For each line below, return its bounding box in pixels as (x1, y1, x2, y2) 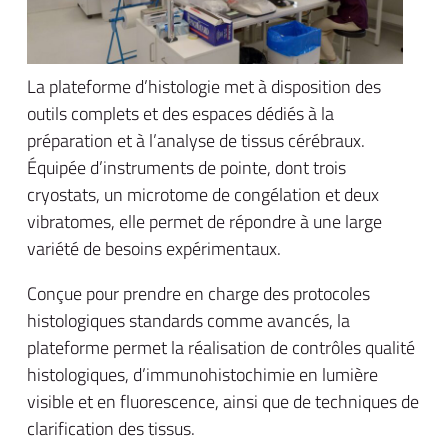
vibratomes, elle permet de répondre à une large (27, 208, 382, 235)
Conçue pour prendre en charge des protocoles (27, 280, 370, 307)
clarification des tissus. (27, 415, 195, 442)
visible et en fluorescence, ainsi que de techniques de (27, 388, 419, 415)
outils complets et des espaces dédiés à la (27, 100, 334, 127)
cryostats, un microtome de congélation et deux (27, 181, 379, 208)
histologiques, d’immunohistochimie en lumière (27, 361, 378, 388)
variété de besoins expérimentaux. (27, 235, 281, 262)
